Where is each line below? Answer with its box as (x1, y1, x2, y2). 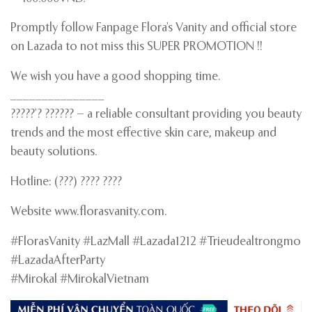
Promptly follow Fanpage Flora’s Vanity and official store (10, 22, 297, 35)
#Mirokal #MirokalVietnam (10, 274, 149, 286)
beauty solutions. (10, 146, 97, 159)
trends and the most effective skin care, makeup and (10, 127, 276, 140)
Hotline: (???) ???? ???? (10, 176, 122, 189)
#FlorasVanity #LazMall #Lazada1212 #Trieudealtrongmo (10, 236, 301, 249)
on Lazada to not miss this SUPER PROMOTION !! (10, 41, 263, 54)
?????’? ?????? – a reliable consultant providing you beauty (10, 109, 302, 121)
